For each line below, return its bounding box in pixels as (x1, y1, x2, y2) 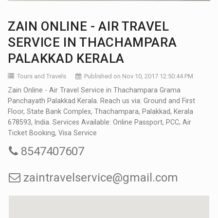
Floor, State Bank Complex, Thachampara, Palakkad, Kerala (8, 107, 194, 115)
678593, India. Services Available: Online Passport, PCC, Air (8, 118, 192, 126)
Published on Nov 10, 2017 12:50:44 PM (84, 72, 194, 80)
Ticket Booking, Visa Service (8, 128, 97, 137)
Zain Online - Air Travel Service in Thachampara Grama (8, 86, 181, 94)
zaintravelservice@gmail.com (20, 170, 179, 184)
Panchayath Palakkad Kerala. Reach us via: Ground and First (8, 96, 196, 105)
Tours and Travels (17, 72, 67, 80)
